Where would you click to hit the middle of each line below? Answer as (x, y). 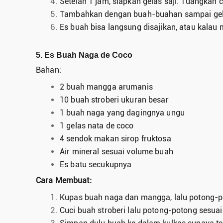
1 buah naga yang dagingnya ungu (122, 112)
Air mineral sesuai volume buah (116, 151)
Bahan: (49, 70)
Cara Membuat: (64, 180)
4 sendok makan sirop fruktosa (115, 138)
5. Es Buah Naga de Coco (84, 55)
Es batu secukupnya (96, 164)
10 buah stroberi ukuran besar (114, 100)
